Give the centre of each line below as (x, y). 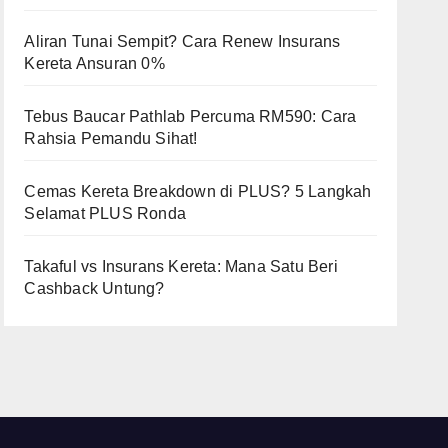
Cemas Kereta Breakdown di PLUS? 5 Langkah (198, 191)
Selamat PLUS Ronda (105, 213)
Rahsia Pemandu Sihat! (111, 138)
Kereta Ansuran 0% (94, 63)
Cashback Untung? (94, 288)
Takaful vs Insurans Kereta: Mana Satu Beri (181, 266)
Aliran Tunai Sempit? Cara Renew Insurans (182, 41)
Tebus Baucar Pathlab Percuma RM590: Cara (190, 116)
